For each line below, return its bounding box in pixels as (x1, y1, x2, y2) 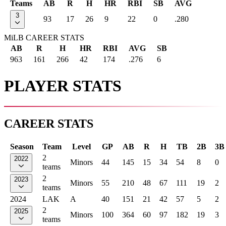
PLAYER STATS (4, 76, 122, 95)
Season (10, 142, 34, 151)
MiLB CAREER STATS (4, 33, 84, 42)
